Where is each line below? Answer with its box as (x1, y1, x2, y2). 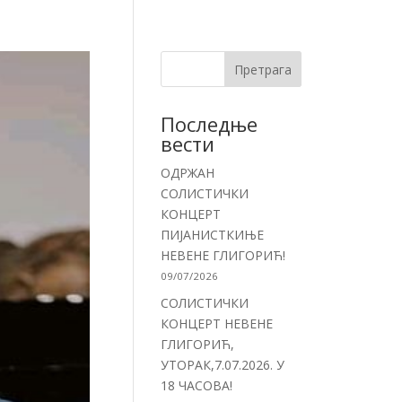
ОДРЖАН (161, 164, 215, 181)
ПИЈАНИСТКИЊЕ (161, 226, 265, 243)
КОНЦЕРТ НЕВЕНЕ (161, 315, 274, 332)
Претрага (234, 60, 293, 78)
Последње (161, 110, 258, 137)
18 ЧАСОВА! (161, 377, 233, 394)
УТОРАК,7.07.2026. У (161, 356, 285, 373)
